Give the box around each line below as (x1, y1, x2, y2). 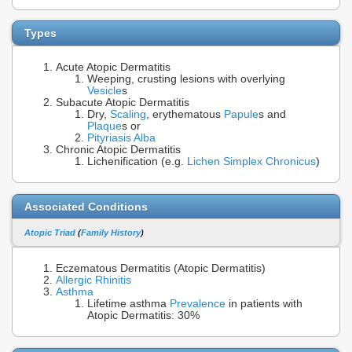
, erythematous (146, 108, 224, 121)
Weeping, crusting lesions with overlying (87, 73, 285, 86)
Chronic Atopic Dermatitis (56, 144, 181, 156)
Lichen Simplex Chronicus (187, 156, 316, 168)
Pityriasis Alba (87, 132, 156, 145)
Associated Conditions (24, 200, 148, 213)
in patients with (225, 298, 302, 310)
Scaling (110, 108, 146, 121)
